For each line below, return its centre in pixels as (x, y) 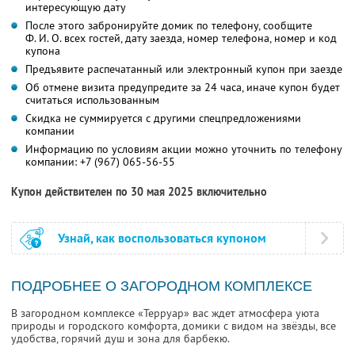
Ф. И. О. (43, 38)
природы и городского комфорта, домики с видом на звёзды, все (174, 326)
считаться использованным (92, 100)
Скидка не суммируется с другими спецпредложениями (163, 118)
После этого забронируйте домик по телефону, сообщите (169, 26)
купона (43, 51)
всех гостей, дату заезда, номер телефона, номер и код (199, 38)
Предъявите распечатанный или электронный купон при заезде (184, 69)
